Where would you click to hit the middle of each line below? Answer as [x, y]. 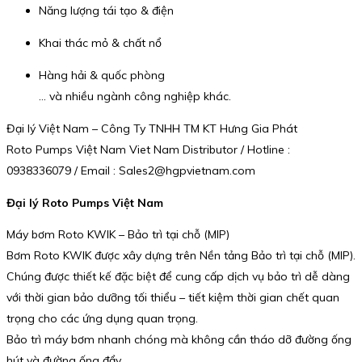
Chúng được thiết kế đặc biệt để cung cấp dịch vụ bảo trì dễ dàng [178, 277]
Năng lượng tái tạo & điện [106, 11]
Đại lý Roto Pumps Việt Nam [85, 202]
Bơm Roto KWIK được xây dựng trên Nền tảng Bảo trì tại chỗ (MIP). [181, 256]
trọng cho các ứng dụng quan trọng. [102, 319]
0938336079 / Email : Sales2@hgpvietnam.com [131, 171]
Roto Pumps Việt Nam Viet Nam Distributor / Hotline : [148, 150]
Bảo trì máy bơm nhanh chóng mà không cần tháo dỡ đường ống [179, 340]
